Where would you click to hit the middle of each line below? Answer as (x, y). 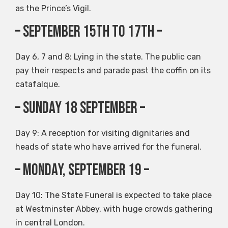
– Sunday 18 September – (80, 108)
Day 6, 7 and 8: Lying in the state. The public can (108, 57)
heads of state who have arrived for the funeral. (108, 147)
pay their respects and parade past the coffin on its (113, 71)
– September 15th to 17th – (89, 32)
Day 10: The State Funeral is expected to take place (113, 195)
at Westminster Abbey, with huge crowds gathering (114, 209)
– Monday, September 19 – (82, 170)
